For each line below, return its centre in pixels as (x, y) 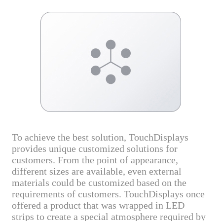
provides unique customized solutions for (95, 149)
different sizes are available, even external (97, 171)
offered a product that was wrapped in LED (98, 205)
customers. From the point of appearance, (95, 160)
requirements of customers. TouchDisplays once (109, 194)
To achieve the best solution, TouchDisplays (100, 137)
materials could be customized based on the (99, 183)
